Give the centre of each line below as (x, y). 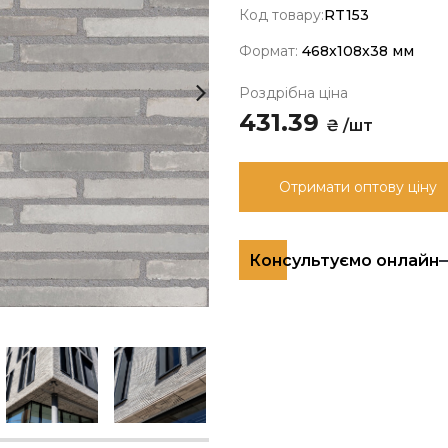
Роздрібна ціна (293, 93)
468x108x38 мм (358, 51)
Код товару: (281, 15)
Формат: (270, 51)
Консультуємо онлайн (344, 260)
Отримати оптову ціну (358, 187)
